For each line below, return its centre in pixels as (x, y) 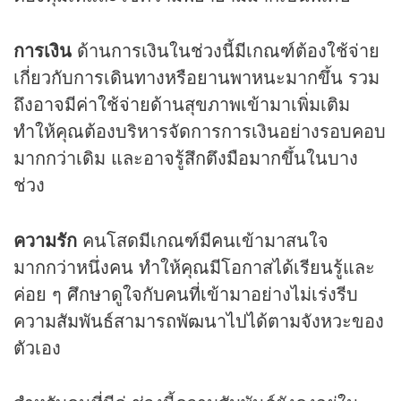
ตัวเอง (37, 347)
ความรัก (45, 240)
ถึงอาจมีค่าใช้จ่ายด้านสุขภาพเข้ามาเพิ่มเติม (182, 104)
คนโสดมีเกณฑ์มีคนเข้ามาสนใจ (203, 240)
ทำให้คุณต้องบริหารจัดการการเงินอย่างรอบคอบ (200, 131)
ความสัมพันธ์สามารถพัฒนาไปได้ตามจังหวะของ (199, 320)
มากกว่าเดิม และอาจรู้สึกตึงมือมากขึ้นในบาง (186, 158)
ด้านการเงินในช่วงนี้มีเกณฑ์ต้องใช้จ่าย (228, 50)
